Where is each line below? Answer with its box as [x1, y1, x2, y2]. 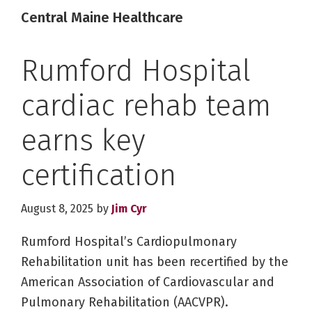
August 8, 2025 [21, 202, 93, 216]
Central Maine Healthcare [21, 9, 183, 26]
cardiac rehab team [21, 88, 271, 124]
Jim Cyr [111, 202, 147, 216]
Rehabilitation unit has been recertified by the [21, 254, 288, 270]
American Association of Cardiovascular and [21, 274, 274, 290]
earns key [21, 123, 146, 159]
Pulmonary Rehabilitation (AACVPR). [21, 295, 228, 311]
